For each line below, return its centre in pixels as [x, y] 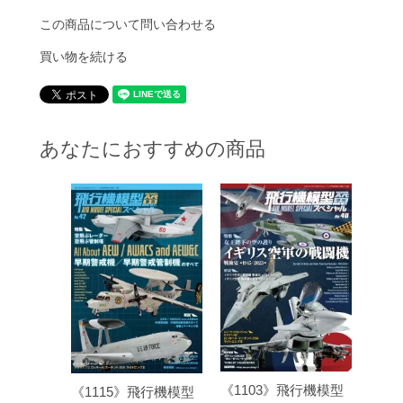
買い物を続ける [83, 56]
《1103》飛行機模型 [282, 390]
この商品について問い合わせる [127, 24]
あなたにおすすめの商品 [152, 148]
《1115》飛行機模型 [132, 391]
